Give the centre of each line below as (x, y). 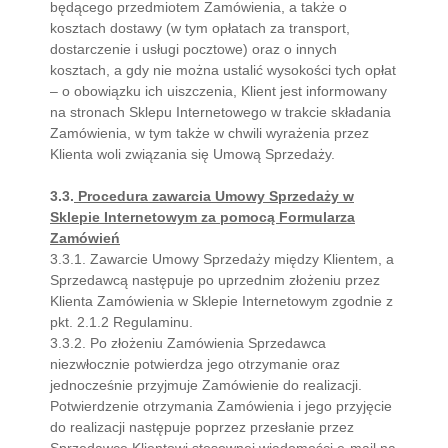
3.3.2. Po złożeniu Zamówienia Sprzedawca (188, 343)
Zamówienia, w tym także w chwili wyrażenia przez (209, 133)
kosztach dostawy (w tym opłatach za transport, (200, 28)
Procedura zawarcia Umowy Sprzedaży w (214, 196)
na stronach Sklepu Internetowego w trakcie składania (220, 112)
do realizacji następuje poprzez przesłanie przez (202, 427)
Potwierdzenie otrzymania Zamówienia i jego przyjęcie (221, 406)
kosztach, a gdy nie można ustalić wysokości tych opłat (223, 70)
